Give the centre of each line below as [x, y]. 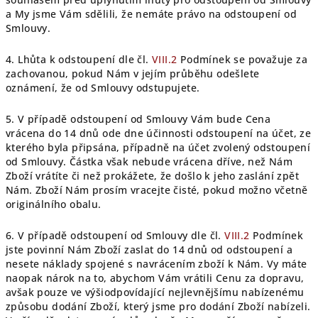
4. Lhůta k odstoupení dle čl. [79, 59]
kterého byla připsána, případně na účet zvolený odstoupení [158, 147]
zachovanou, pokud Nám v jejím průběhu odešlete [133, 73]
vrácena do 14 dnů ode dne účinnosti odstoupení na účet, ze [159, 133]
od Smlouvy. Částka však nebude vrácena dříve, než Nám [149, 161]
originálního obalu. [54, 204]
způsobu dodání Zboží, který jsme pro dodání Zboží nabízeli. [158, 306]
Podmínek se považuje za [242, 59]
